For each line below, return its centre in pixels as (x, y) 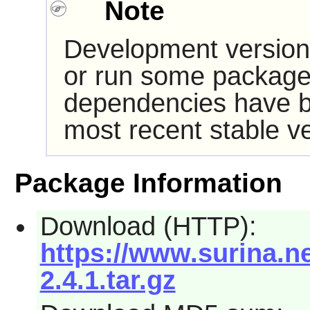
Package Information (148, 183)
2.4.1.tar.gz (108, 281)
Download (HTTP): (148, 227)
